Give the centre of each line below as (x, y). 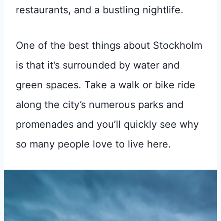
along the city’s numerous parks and (100, 104)
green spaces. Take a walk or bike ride (106, 85)
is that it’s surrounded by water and (98, 65)
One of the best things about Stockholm (109, 45)
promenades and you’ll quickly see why (107, 124)
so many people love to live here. (95, 144)
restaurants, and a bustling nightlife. (100, 10)
